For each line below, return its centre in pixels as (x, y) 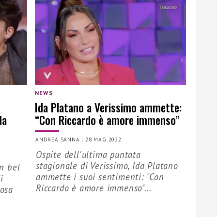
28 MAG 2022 (103, 140)
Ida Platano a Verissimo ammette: (108, 107)
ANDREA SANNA (58, 140)
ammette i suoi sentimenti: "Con (100, 177)
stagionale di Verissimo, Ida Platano (107, 166)
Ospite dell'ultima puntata (88, 155)
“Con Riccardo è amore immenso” (107, 120)
